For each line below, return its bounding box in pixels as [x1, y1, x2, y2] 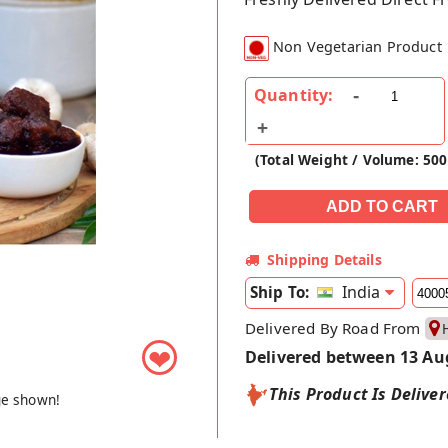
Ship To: [250, 281, 310, 302]
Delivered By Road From [245, 317, 425, 338]
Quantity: [254, 83, 334, 106]
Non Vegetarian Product [273, 37, 442, 57]
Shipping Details [267, 249, 382, 269]
